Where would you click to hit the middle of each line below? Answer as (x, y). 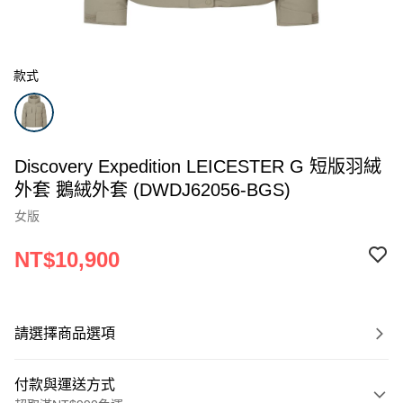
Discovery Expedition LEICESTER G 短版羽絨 (198, 166)
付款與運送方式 (65, 385)
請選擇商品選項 (65, 333)
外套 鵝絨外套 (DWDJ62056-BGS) (152, 190)
